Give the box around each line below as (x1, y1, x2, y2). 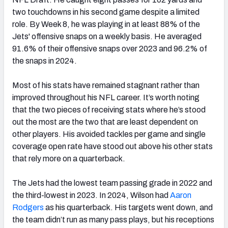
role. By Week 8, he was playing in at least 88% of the (12, 19, 200, 28)
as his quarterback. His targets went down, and (44, 203, 213, 212)
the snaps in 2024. (12, 56, 77, 65)
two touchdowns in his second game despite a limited (12, 7, 199, 16)
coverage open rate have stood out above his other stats (12, 141, 213, 151)
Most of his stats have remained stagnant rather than (12, 80, 199, 90)
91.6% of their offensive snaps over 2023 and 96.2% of (12, 44, 207, 53)
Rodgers (12, 203, 44, 212)
